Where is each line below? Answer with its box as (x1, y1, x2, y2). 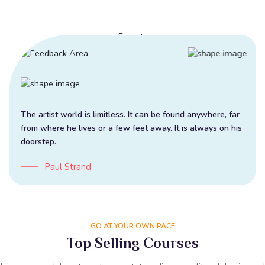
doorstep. (21, 135, 56, 147)
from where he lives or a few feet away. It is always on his (21, 122, 242, 134)
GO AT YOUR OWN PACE (90, 220, 175, 231)
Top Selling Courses (66, 232, 199, 256)
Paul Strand (44, 160, 91, 173)
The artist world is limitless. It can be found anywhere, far (21, 108, 240, 120)
